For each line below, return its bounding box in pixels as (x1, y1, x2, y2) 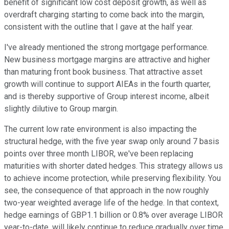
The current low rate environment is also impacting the (4, 124, 197, 134)
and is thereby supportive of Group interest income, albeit (4, 91, 209, 102)
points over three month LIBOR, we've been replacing (4, 149, 193, 159)
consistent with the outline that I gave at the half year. (4, 22, 193, 32)
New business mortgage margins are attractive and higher (4, 55, 210, 65)
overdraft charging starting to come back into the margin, (4, 10, 204, 20)
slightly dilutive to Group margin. (4, 104, 118, 114)
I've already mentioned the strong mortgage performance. (4, 42, 209, 53)
